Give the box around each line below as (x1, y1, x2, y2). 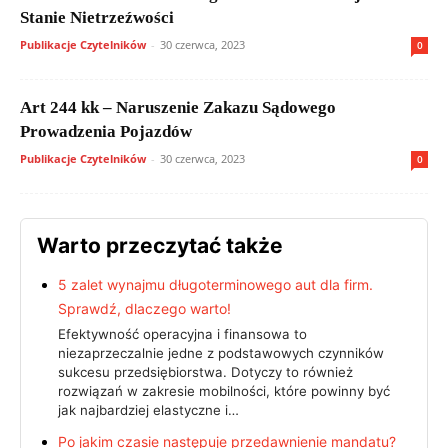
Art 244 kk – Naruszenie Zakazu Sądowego (20, 98, 336, 117)
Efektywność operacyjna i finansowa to (58, 325, 307, 342)
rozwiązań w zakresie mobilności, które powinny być (58, 382, 390, 399)
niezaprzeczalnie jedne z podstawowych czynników (58, 344, 384, 361)
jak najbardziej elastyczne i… (58, 401, 239, 418)
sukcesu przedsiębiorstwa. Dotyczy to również (58, 363, 353, 380)
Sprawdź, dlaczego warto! (58, 300, 231, 318)
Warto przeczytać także (37, 233, 283, 258)
